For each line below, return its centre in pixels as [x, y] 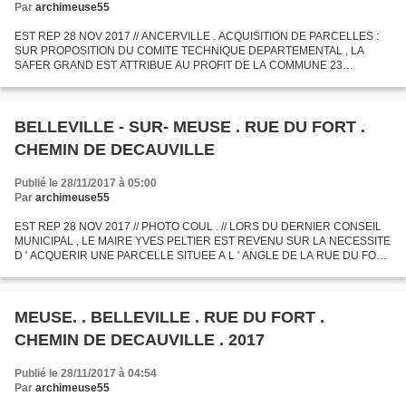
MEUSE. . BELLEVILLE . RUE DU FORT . [48, 317]
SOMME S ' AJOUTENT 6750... [90, 94]
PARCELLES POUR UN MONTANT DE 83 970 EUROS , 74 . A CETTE [187, 80]
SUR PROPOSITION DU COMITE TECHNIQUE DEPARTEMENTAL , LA [189, 51]
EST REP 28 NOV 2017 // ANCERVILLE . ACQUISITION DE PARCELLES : [197, 36]
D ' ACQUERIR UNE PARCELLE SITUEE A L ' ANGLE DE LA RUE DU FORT [203, 256]
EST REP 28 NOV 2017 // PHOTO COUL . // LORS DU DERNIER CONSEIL [198, 227]
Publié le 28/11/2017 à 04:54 [86, 373]
